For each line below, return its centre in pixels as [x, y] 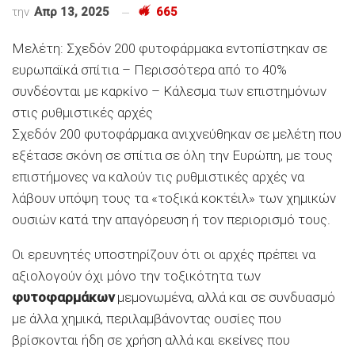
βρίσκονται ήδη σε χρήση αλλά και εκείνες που [151, 340]
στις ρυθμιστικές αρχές [82, 113]
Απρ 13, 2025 [72, 12]
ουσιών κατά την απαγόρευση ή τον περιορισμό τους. [171, 220]
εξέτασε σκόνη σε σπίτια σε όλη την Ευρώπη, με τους [172, 156]
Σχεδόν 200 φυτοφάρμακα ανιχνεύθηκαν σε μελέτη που [177, 134]
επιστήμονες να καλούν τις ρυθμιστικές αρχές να [158, 177]
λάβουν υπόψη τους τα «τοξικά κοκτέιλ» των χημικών [174, 198]
